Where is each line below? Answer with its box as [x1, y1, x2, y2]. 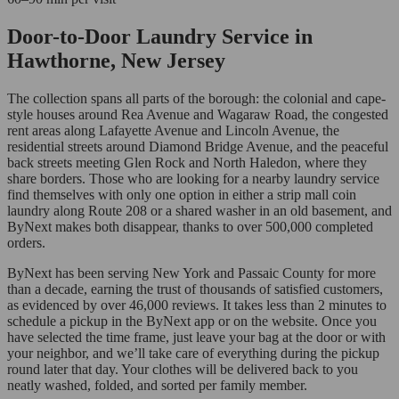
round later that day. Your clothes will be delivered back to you [7, 362, 358, 378]
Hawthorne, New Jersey [7, 49, 225, 73]
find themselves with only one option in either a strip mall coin [7, 187, 356, 203]
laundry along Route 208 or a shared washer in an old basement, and [7, 203, 392, 219]
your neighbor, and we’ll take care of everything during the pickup [7, 346, 379, 362]
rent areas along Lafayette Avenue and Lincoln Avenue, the [7, 123, 339, 139]
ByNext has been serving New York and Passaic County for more [7, 265, 376, 281]
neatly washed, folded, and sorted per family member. [7, 378, 307, 394]
